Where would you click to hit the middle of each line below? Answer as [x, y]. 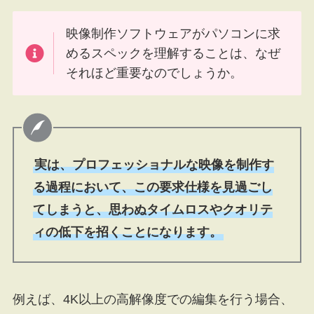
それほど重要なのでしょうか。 [155, 73]
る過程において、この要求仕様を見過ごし [152, 187]
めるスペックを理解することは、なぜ [173, 53]
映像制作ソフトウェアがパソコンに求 [173, 34]
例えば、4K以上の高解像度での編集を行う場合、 [152, 300]
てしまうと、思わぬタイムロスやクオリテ [152, 209]
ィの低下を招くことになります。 [127, 232]
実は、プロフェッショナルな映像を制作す [154, 164]
